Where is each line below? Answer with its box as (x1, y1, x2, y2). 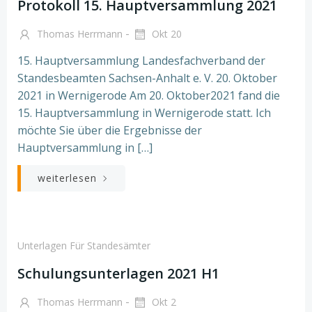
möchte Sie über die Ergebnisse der (17, 122, 202, 138)
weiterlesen (38, 171, 97, 185)
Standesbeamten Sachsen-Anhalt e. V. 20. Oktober (17, 70, 277, 86)
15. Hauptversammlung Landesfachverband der (17, 52, 265, 68)
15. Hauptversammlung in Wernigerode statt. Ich (17, 104, 271, 120)
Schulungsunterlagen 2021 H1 (17, 263, 219, 283)
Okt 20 (149, 27, 182, 40)
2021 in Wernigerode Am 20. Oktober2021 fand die (17, 87, 280, 103)
